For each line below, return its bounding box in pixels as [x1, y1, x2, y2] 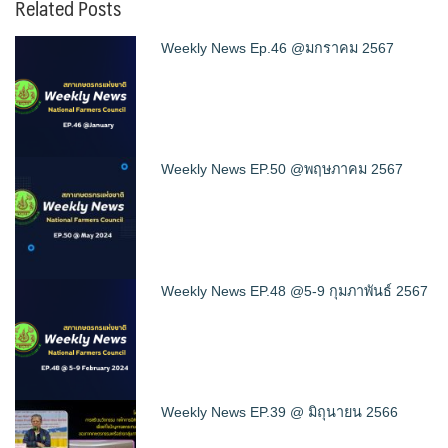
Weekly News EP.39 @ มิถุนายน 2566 [161, 403, 399, 420]
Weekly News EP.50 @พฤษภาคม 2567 [161, 161, 404, 178]
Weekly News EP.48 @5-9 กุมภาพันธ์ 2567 [161, 282, 429, 299]
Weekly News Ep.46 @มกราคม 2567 [161, 39, 395, 56]
